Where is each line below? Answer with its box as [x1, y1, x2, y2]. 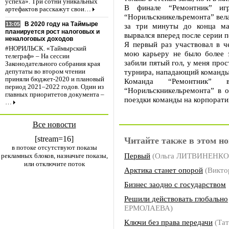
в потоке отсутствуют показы [11, 144, 97, 151]
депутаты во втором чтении [5, 68, 85, 76]
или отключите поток [24, 160, 85, 168]
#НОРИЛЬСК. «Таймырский [5, 45, 86, 53]
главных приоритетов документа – [5, 91, 104, 99]
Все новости [32, 120, 76, 129]
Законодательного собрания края [5, 60, 100, 68]
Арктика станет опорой [124, 166, 203, 174]
